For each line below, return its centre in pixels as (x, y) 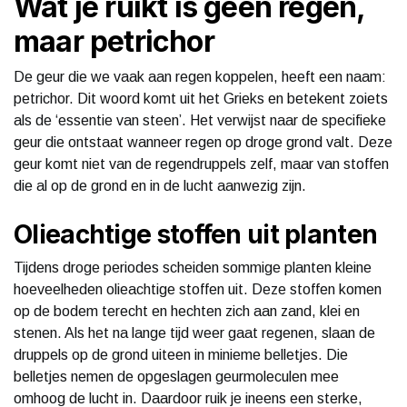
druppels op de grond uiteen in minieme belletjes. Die (181, 354)
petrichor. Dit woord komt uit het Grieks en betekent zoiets (201, 98)
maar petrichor (114, 41)
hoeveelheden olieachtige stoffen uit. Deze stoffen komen (198, 289)
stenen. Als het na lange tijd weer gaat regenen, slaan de (194, 333)
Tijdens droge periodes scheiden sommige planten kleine (193, 267)
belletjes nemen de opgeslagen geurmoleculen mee (176, 376)
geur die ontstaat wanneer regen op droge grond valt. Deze (203, 142)
